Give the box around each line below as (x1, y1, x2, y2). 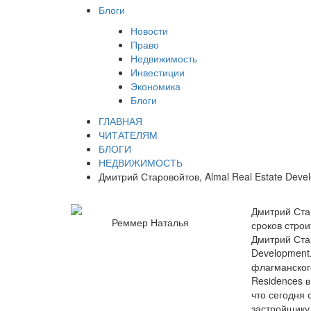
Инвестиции (131, 65, 185, 79)
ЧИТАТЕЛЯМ (99, 128, 158, 142)
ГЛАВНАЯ (99, 114, 142, 128)
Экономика (131, 79, 180, 93)
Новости (131, 24, 168, 37)
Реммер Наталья (112, 215, 190, 229)
